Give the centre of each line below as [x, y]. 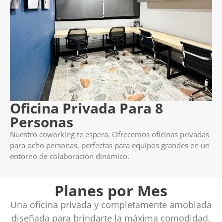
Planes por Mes [111, 191]
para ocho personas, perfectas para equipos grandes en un [110, 145]
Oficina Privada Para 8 [86, 108]
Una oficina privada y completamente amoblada [111, 205]
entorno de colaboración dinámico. [70, 156]
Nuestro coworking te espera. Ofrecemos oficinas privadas [110, 135]
